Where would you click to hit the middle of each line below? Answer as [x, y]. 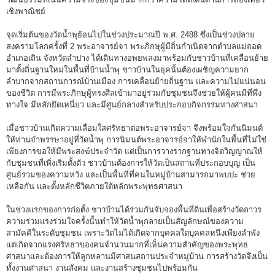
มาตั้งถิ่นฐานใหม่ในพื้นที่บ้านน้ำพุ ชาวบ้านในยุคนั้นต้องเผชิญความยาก [127, 70]
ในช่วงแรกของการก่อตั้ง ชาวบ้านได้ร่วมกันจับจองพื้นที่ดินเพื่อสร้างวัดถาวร [134, 210]
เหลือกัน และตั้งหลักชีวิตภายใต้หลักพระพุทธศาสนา [94, 187]
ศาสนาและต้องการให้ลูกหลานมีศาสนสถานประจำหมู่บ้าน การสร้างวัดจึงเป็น [137, 257]
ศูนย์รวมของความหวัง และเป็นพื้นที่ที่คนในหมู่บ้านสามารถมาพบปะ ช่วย [131, 175]
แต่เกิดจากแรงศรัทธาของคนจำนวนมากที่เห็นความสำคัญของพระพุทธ [127, 245]
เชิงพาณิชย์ [26, 12]
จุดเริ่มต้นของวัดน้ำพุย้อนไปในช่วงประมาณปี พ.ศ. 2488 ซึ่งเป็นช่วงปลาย [130, 35]
